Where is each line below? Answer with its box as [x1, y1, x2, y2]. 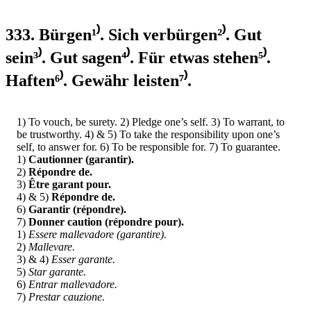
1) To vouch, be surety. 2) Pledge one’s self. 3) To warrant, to [17, 115, 285, 128]
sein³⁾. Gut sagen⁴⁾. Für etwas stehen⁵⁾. [6, 48, 271, 67]
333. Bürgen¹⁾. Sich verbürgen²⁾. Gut [6, 25, 262, 44]
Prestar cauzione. [28, 290, 105, 303]
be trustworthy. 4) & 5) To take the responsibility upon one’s [17, 128, 280, 140]
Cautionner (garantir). [28, 153, 134, 165]
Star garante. [28, 265, 86, 278]
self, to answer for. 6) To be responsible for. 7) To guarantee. [17, 140, 280, 153]
